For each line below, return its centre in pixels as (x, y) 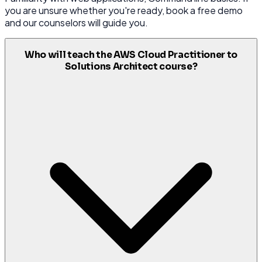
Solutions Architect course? (131, 66)
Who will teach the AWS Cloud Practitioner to (131, 55)
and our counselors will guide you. (76, 22)
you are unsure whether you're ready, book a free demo (124, 10)
